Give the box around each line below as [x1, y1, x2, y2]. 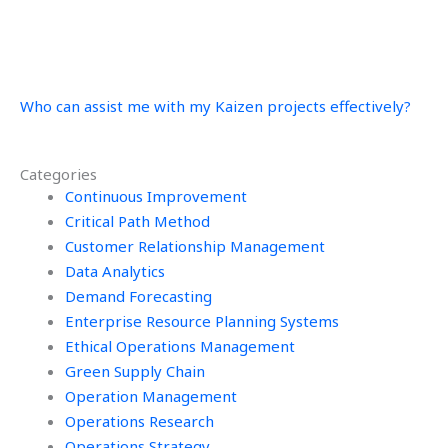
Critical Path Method [65, 210, 210, 231]
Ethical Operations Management [65, 335, 295, 356]
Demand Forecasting [65, 285, 212, 306]
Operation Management [65, 385, 237, 406]
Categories [20, 163, 97, 184]
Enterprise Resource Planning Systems [65, 310, 339, 331]
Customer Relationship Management [65, 235, 325, 256]
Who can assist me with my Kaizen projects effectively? [20, 95, 411, 116]
